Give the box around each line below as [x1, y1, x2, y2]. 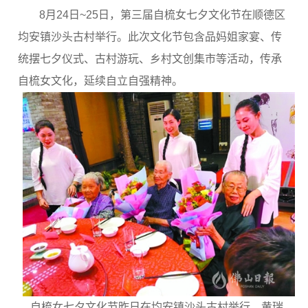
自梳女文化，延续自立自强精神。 [18, 75, 183, 87]
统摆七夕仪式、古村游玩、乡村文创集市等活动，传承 [18, 53, 282, 65]
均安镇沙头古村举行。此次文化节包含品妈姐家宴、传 [18, 31, 282, 43]
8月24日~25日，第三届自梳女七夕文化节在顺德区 [23, 9, 285, 21]
